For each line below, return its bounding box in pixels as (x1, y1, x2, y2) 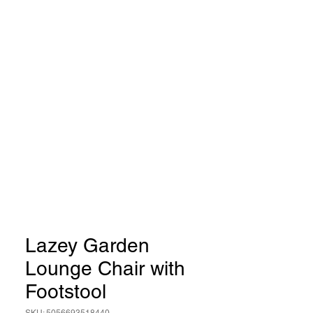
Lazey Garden (25, 234, 150, 256)
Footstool (25, 280, 106, 303)
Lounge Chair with (25, 257, 185, 279)
